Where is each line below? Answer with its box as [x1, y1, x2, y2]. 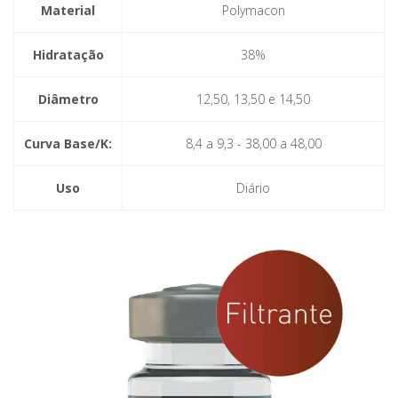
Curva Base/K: [24, 135, 112, 152]
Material [41, 2, 95, 19]
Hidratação [32, 46, 104, 63]
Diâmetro [37, 91, 99, 107]
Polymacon [221, 2, 285, 19]
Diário [236, 179, 270, 196]
